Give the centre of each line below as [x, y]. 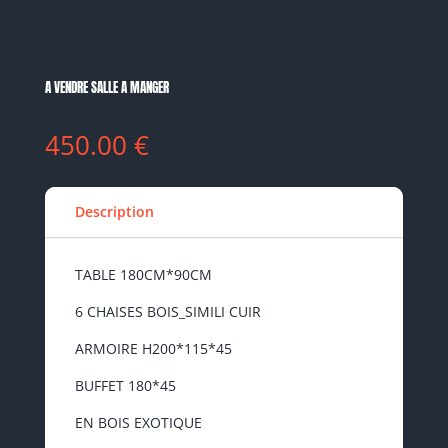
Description [114, 211]
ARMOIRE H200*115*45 [153, 348]
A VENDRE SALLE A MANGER [106, 87]
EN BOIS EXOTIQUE [138, 422]
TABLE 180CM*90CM [143, 274]
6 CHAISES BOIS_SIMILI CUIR [167, 311]
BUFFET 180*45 [125, 385]
